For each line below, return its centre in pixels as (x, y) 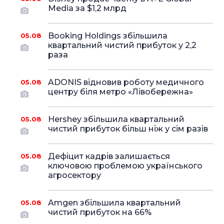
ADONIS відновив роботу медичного (126, 82)
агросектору (74, 175)
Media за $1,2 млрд (87, 8)
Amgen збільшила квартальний (114, 203)
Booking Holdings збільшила (107, 36)
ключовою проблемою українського (125, 166)
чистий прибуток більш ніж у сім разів (128, 129)
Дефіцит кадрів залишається (109, 156)
